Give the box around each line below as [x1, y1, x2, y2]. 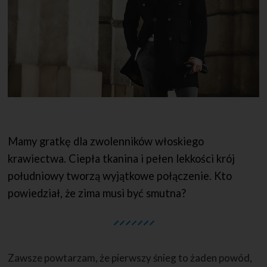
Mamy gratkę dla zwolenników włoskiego [8, 134, 204, 148]
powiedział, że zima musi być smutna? [8, 186, 187, 200]
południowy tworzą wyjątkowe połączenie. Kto [8, 169, 232, 182]
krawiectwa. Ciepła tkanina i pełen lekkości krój [8, 151, 235, 165]
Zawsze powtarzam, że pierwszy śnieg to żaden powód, [8, 251, 253, 264]
